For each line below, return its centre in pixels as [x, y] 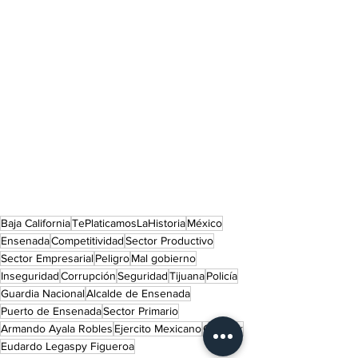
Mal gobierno [163, 259]
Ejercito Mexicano [158, 329]
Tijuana [187, 276]
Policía [222, 276]
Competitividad [88, 241]
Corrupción [88, 276]
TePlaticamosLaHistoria [129, 223]
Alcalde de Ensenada [138, 294]
